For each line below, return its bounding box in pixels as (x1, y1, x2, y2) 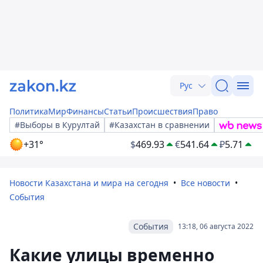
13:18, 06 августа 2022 (178, 221, 254, 231)
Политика (9, 106, 48, 117)
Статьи (104, 106, 132, 117)
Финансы (66, 106, 104, 117)
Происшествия (132, 106, 193, 117)
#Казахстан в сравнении (109, 119, 210, 130)
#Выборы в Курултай (15, 119, 100, 130)
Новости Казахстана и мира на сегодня (9, 177, 168, 188)
